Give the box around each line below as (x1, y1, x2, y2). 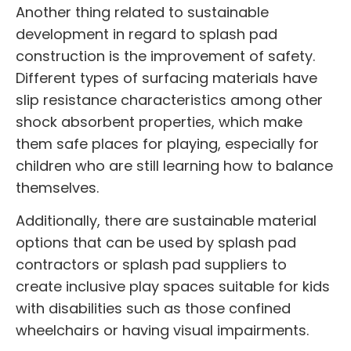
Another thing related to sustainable (16, 2, 269, 22)
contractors (16, 254, 100, 274)
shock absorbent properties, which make (16, 111, 302, 132)
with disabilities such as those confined (16, 298, 291, 318)
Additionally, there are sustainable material (16, 210, 317, 230)
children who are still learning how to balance (16, 155, 333, 175)
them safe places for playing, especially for (16, 133, 319, 154)
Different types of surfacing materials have (16, 67, 317, 88)
